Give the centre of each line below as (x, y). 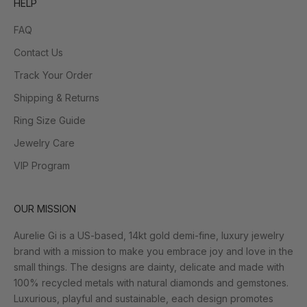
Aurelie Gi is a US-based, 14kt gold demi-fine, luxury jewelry (149, 235)
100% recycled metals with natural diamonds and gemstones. (151, 282)
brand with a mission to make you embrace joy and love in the (153, 251)
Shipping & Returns (57, 97)
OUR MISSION (45, 208)
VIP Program (42, 165)
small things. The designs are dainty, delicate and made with (149, 267)
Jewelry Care (44, 143)
